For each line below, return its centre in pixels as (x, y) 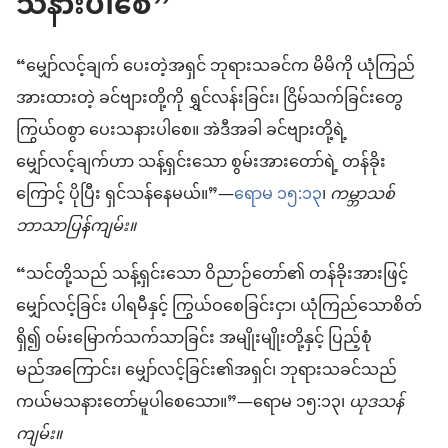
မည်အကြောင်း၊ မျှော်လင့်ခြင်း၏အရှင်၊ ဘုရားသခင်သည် (206, 371)
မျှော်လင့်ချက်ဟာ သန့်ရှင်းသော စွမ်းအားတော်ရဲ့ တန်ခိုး (201, 163)
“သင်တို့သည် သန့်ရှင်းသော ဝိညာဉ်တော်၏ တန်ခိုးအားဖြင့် (212, 275)
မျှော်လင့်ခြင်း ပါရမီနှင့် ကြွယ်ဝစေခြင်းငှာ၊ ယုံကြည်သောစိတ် (219, 307)
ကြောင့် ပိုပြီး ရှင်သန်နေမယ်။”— (125, 195)
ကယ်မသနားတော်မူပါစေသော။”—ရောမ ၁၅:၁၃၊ (182, 403)
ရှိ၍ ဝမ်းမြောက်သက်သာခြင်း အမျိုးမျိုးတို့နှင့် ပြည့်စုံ (194, 339)
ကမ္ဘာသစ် (362, 195)
